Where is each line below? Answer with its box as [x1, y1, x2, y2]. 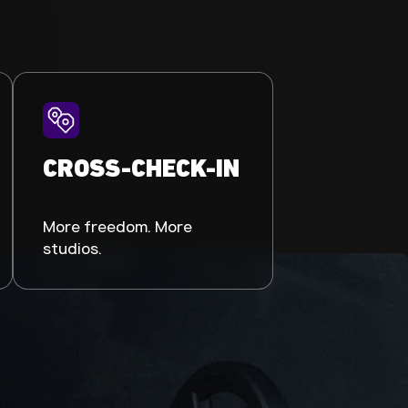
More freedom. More [43, 216, 192, 237]
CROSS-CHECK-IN [43, 157, 240, 183]
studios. [43, 238, 102, 259]
